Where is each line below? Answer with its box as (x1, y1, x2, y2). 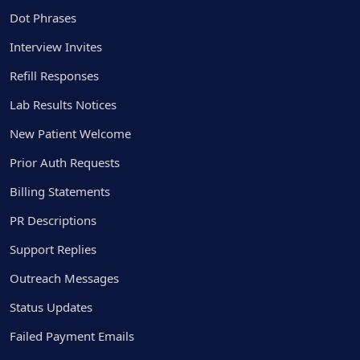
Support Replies (10, 240, 96, 257)
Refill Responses (10, 67, 99, 84)
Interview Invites (10, 38, 102, 55)
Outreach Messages (10, 269, 119, 286)
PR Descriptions (10, 211, 96, 228)
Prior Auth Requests (10, 153, 120, 170)
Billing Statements (10, 182, 110, 199)
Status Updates (10, 298, 92, 315)
